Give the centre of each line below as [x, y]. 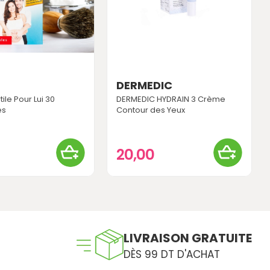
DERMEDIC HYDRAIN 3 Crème [171, 99]
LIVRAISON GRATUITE [187, 238]
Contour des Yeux [151, 110]
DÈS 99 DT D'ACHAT [171, 255]
